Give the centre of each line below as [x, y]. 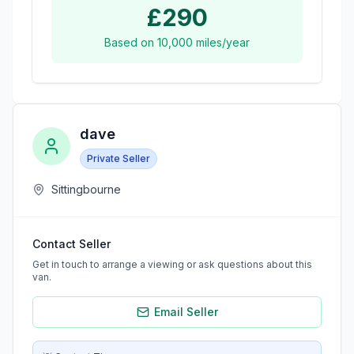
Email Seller [186, 312]
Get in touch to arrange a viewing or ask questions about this [172, 265]
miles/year [221, 43]
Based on [131, 43]
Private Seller [119, 159]
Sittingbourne [86, 190]
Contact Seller [72, 244]
